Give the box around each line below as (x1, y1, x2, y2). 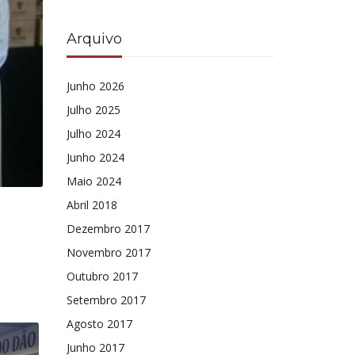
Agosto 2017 (66, 316, 132, 331)
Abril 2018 (66, 197, 117, 212)
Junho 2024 (66, 150, 124, 165)
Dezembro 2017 (66, 221, 150, 236)
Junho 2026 (66, 78, 124, 94)
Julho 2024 (66, 126, 120, 141)
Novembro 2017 (66, 245, 151, 260)
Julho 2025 (66, 102, 120, 117)
